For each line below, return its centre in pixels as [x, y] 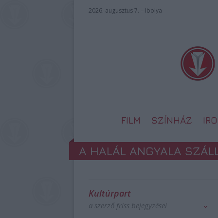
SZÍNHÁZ [172, 120]
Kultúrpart [110, 193]
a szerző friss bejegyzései [128, 205]
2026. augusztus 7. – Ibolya [125, 10]
